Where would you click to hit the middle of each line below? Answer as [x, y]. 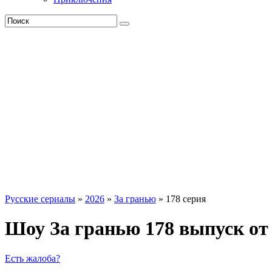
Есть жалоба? [32, 258]
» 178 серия [181, 199]
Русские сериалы [40, 199]
